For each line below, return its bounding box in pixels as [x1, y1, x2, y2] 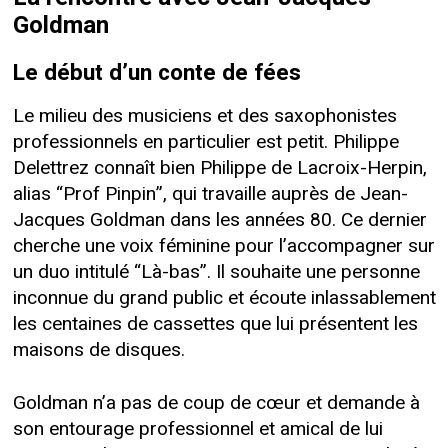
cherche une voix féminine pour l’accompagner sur [12, 232, 435, 261]
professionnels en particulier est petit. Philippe [12, 128, 399, 157]
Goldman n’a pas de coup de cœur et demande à [12, 389, 420, 418]
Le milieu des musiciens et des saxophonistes [12, 102, 397, 131]
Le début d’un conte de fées [12, 56, 301, 89]
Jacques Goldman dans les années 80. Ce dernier [12, 206, 427, 235]
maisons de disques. [12, 336, 185, 365]
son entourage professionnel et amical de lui [12, 415, 383, 444]
